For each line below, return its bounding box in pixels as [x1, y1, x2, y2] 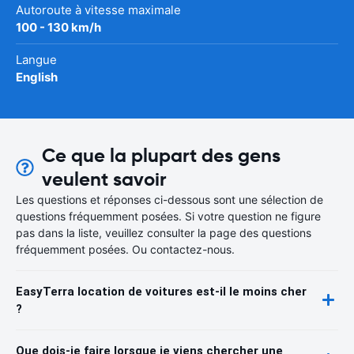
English [16, 69, 58, 85]
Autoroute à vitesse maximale [16, 2, 181, 17]
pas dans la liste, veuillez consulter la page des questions [16, 225, 311, 239]
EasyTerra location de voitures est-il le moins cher [16, 284, 307, 299]
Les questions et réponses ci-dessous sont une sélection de [16, 192, 323, 206]
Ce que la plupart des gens [41, 143, 281, 168]
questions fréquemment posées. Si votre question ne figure [16, 209, 321, 223]
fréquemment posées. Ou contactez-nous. [16, 242, 235, 256]
